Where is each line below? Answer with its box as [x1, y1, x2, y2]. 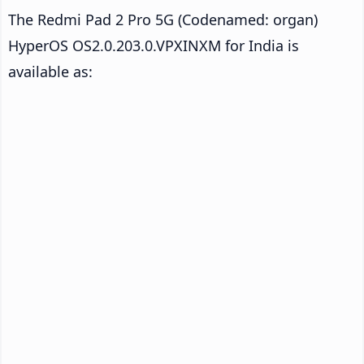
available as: [8, 61, 93, 81]
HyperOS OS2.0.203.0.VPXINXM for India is [8, 35, 299, 55]
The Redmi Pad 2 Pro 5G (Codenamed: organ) [8, 9, 318, 29]
